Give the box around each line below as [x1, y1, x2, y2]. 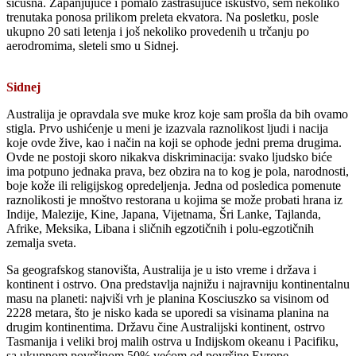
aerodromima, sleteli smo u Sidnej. [6, 38, 179, 52]
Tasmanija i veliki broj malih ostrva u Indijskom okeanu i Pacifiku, [6, 334, 339, 348]
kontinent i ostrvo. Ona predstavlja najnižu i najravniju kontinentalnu [6, 277, 350, 291]
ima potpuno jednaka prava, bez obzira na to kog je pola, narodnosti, [6, 164, 349, 178]
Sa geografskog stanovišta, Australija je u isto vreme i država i [6, 262, 316, 277]
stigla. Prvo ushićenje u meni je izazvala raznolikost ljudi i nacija [6, 121, 328, 135]
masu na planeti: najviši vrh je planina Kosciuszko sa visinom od [6, 291, 329, 305]
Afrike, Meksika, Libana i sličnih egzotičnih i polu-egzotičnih [6, 221, 314, 235]
